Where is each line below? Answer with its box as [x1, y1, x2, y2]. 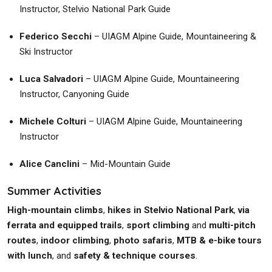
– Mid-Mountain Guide [80, 158, 171, 169]
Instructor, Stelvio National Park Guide [19, 4, 171, 15]
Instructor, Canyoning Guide [19, 89, 129, 100]
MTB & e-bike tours [177, 235, 262, 246]
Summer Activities [7, 184, 101, 198]
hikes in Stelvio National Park [107, 205, 234, 216]
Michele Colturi [19, 116, 86, 127]
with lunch [7, 250, 52, 261]
